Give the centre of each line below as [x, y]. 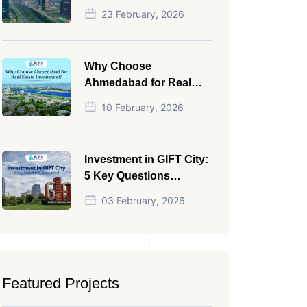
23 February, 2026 [143, 14]
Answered [111, 192]
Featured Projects [61, 283]
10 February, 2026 [143, 107]
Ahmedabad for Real [138, 83]
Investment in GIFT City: [146, 159]
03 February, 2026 [143, 200]
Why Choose [118, 66]
